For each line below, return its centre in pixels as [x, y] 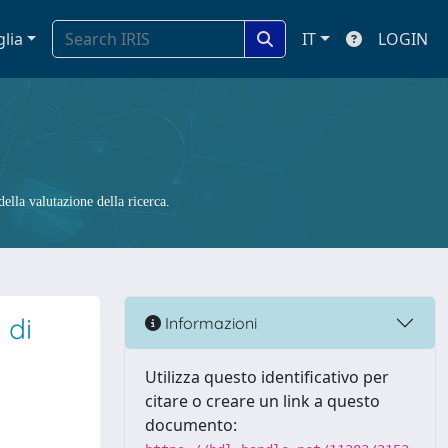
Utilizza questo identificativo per [267, 377]
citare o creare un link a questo [262, 401]
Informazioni [209, 322]
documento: [191, 425]
